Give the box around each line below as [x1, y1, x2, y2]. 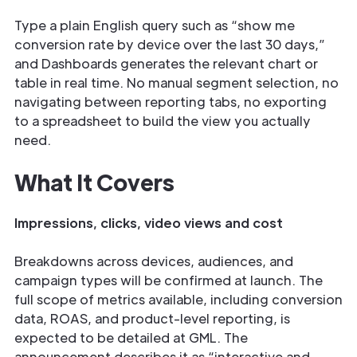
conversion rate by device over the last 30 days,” [14, 36, 325, 53]
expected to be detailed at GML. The [14, 329, 248, 346]
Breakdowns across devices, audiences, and [14, 253, 293, 269]
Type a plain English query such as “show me [14, 17, 295, 33]
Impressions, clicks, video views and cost [14, 214, 283, 231]
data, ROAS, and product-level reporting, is [14, 310, 290, 327]
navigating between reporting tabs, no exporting [14, 93, 327, 110]
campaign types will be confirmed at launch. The [14, 272, 323, 288]
